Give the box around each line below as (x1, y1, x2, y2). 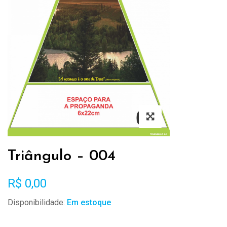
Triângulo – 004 (8, 148, 116, 165)
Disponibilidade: (8, 198, 65, 208)
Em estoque (67, 198, 111, 208)
